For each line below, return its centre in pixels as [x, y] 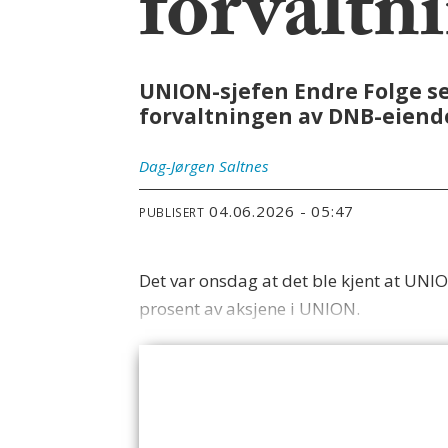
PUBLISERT [172, 212]
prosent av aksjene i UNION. [250, 309]
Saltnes [244, 166]
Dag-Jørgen [177, 166]
